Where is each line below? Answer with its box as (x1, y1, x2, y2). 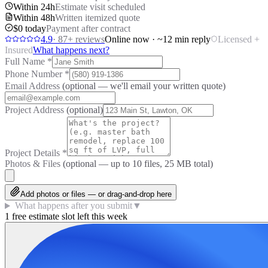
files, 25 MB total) (142, 159, 213, 169)
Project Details (5, 148, 62, 159)
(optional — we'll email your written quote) (62, 81, 226, 92)
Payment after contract (46, 23, 130, 34)
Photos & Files (5, 159, 63, 169)
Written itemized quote (55, 13, 140, 23)
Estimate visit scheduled (55, 2, 145, 13)
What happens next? (33, 45, 109, 56)
